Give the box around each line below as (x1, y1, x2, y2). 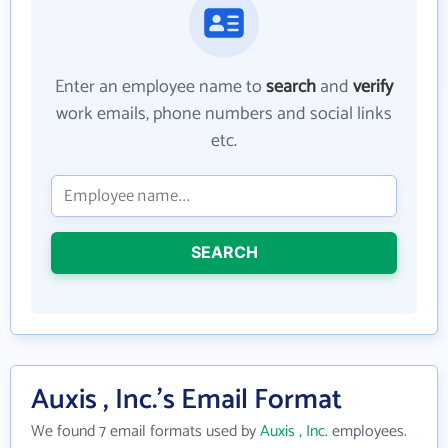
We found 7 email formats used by (31, 417, 260, 445)
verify (353, 71, 393, 102)
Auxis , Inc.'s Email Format (31, 376, 342, 423)
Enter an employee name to (55, 71, 266, 102)
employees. (328, 417, 407, 445)
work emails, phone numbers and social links (56, 98, 392, 129)
